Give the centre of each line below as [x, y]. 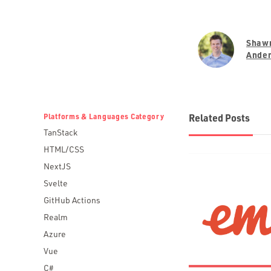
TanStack [60, 132]
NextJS [57, 166]
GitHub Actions [72, 200]
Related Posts [219, 118]
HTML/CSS [64, 149]
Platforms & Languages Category [104, 116]
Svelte [56, 183]
